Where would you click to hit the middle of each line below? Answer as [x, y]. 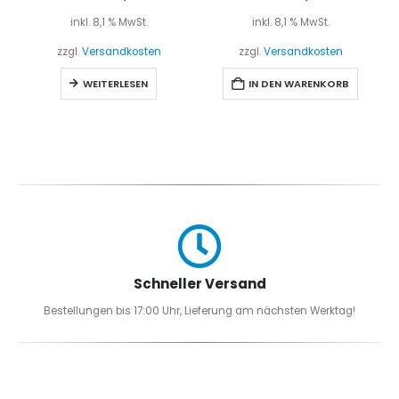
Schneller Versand [199, 284]
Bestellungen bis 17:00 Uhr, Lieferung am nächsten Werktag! [199, 310]
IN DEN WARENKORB [299, 84]
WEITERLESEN [115, 84]
